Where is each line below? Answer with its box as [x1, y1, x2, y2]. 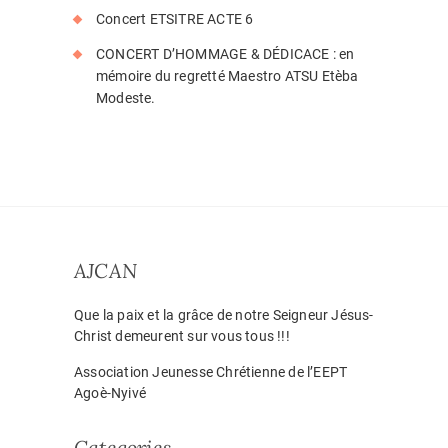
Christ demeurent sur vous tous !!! [74, 327, 290, 344]
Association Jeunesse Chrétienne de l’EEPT [74, 363, 348, 380]
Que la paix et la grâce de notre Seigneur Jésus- [74, 306, 374, 323]
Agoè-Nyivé [74, 384, 146, 401]
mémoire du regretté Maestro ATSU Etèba [96, 67, 359, 84]
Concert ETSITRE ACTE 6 [96, 10, 254, 27]
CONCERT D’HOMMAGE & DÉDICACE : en [96, 45, 355, 62]
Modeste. [96, 89, 156, 106]
